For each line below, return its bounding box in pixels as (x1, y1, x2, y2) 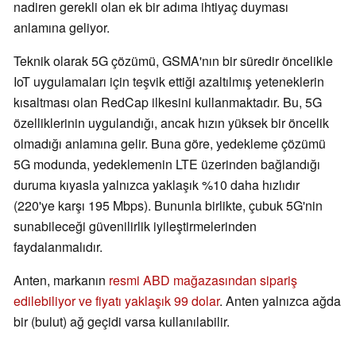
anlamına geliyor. (14, 18, 110, 37)
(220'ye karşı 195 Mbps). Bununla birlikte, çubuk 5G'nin (14, 196, 323, 215)
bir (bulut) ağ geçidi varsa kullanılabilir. (14, 312, 230, 331)
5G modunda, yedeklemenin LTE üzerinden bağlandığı (14, 155, 320, 174)
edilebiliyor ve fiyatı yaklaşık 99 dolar (14, 292, 219, 311)
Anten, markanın (14, 271, 109, 290)
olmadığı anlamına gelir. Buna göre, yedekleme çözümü (14, 134, 326, 153)
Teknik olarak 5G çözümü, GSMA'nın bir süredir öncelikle (14, 52, 333, 71)
